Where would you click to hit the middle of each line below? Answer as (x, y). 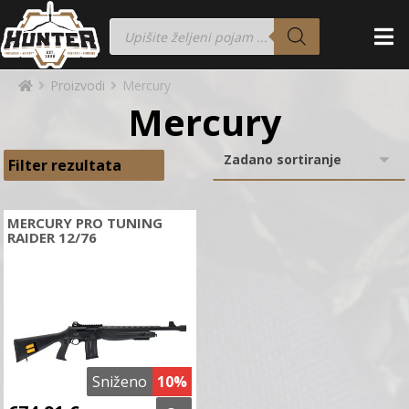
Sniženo (120, 382)
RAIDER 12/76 (52, 237)
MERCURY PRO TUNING (85, 223)
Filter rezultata (65, 165)
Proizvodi (78, 85)
